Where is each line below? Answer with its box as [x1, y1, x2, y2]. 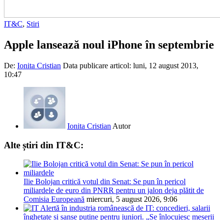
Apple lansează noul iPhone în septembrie [4, 38, 214, 51]
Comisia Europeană [24, 195, 84, 204]
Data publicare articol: [63, 61, 133, 70]
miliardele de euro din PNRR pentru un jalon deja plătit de [24, 186, 204, 195]
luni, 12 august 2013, [133, 61, 198, 70]
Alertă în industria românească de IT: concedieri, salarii [40, 204, 210, 213]
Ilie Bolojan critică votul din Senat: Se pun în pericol [24, 177, 186, 186]
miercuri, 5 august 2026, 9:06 [86, 195, 177, 204]
